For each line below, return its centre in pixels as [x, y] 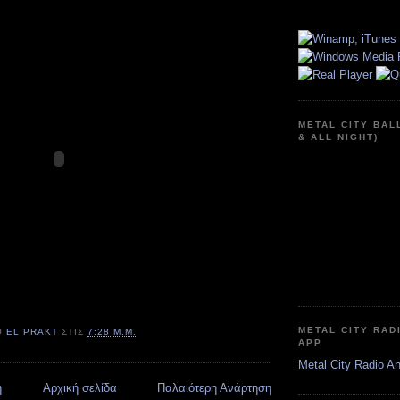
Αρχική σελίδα [79, 387]
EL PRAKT [33, 332]
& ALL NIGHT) [339, 137]
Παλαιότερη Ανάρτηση [214, 387]
